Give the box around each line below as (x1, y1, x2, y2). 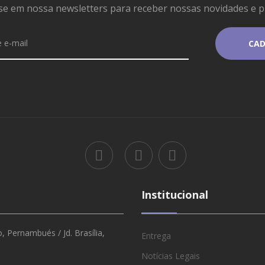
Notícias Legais (141, 250, 200, 261)
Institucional (141, 187, 208, 202)
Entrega (141, 230, 171, 241)
